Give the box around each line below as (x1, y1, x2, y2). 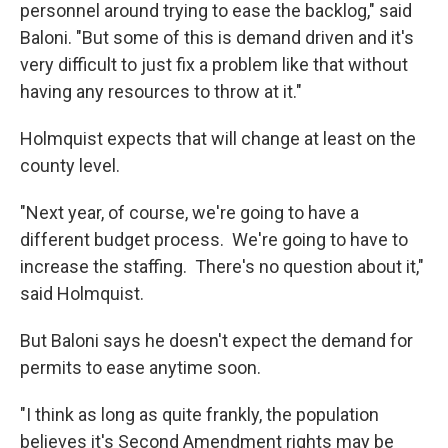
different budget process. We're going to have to (20, 229, 408, 251)
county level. (20, 155, 120, 177)
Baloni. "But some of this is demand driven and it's (20, 27, 414, 49)
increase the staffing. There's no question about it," (20, 256, 424, 278)
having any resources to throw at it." (20, 81, 302, 103)
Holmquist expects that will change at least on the (20, 128, 416, 150)
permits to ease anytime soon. (20, 357, 261, 379)
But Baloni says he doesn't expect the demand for (20, 330, 413, 352)
